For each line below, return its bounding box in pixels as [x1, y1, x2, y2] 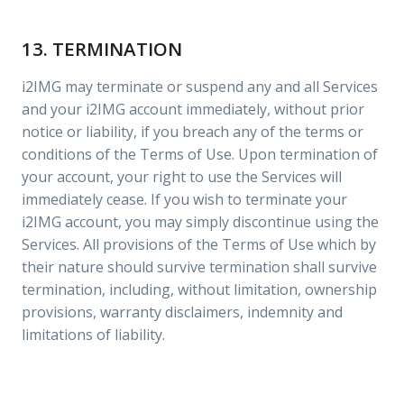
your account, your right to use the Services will [22, 167, 342, 187]
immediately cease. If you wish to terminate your [22, 189, 347, 209]
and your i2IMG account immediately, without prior [22, 99, 364, 119]
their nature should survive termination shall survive [22, 257, 377, 277]
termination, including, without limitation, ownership [22, 280, 377, 299]
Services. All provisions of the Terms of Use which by [22, 234, 376, 254]
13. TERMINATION [22, 36, 182, 61]
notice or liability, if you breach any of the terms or [22, 122, 363, 142]
